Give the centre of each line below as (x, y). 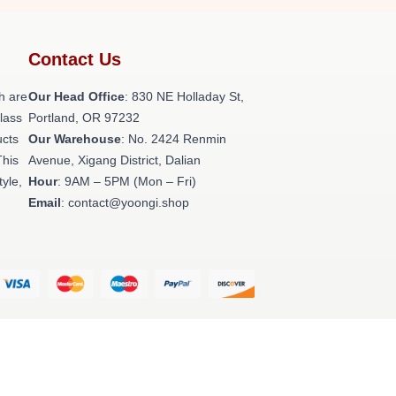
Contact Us (75, 59)
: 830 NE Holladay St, (184, 96)
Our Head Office (76, 96)
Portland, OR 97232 (84, 118)
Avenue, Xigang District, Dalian (114, 160)
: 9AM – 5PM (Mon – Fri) (127, 181)
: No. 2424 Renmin (174, 139)
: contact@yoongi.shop (125, 202)
